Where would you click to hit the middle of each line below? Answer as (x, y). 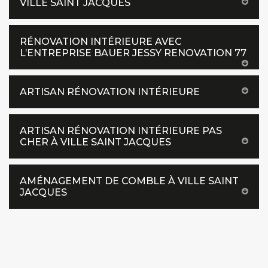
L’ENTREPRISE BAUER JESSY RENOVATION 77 (133, 53)
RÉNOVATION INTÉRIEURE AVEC (101, 42)
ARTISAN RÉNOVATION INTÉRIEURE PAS (121, 131)
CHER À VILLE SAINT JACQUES (95, 142)
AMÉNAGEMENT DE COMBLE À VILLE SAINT (129, 181)
